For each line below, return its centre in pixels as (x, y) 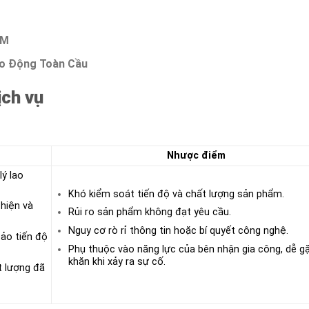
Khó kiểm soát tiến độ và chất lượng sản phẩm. (176, 194)
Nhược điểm (196, 155)
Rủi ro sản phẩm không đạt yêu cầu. (149, 212)
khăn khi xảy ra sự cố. (117, 261)
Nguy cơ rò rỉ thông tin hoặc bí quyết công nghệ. (178, 230)
